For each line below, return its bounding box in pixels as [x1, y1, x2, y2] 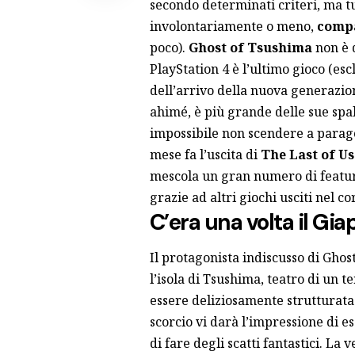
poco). [149, 38, 189, 56]
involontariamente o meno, [149, 17, 317, 35]
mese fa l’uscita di [149, 145, 261, 163]
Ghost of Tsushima [188, 38, 312, 56]
